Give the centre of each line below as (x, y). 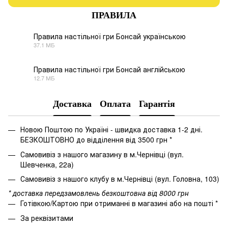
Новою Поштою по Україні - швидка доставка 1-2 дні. (111, 130)
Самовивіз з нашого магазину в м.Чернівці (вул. (102, 154)
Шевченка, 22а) (47, 164)
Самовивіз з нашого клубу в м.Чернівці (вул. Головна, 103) (120, 178)
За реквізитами (47, 218)
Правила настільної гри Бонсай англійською (109, 69)
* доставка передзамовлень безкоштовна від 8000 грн (98, 193)
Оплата (115, 104)
